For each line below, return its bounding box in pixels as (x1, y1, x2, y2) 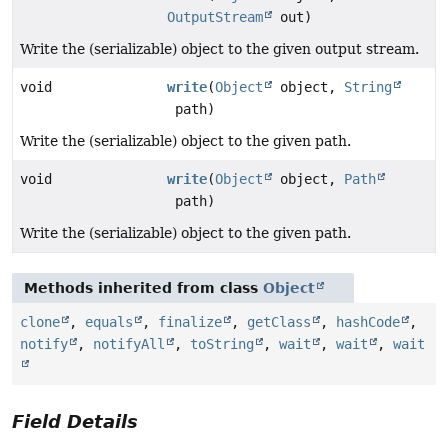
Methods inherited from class (24, 279, 263, 296)
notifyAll (93, 335, 165, 352)
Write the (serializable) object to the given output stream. (20, 40, 419, 57)
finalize (158, 313, 222, 330)
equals (85, 313, 133, 330)
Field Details (12, 410, 138, 432)
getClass (247, 313, 311, 330)
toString (190, 335, 254, 352)
